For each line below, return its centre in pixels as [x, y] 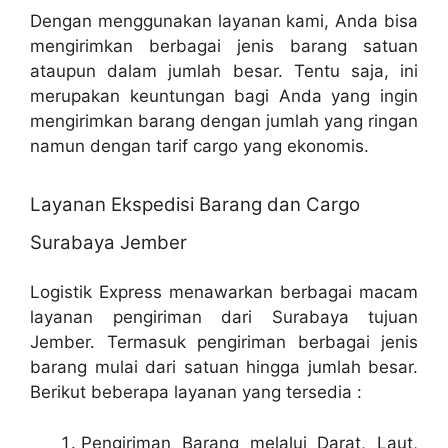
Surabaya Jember [108, 242]
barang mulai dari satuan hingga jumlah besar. [224, 367]
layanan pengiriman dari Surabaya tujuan [224, 317]
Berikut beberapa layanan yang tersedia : [196, 392]
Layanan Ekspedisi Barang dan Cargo [195, 204]
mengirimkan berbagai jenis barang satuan [224, 45]
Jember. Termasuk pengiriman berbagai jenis [224, 342]
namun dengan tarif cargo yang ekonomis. [199, 145]
